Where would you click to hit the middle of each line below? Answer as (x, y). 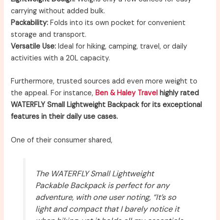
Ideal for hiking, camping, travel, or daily (122, 46)
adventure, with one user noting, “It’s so (106, 197)
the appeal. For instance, (53, 93)
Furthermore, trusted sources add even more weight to (104, 82)
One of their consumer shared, (62, 140)
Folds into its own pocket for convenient (117, 23)
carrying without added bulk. (58, 11)
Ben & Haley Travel (127, 93)
